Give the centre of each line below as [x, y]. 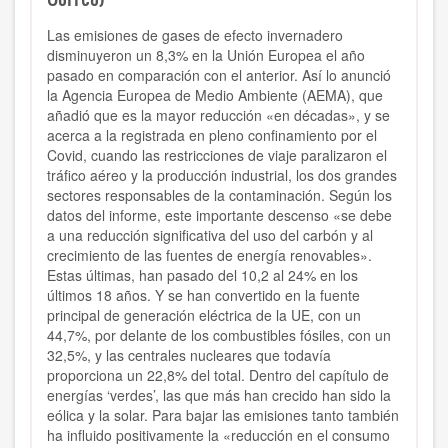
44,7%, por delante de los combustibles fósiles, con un [219, 335]
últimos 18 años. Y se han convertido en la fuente [203, 295]
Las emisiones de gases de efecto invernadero [195, 35]
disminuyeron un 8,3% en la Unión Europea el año [206, 55]
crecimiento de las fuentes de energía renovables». [209, 255]
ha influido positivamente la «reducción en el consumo [218, 435]
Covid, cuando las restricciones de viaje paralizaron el [217, 155]
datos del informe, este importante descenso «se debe [219, 215]
